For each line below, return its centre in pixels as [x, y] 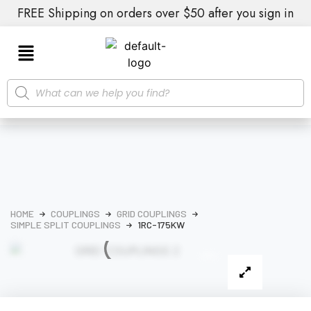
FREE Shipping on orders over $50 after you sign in [155, 13]
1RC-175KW [161, 225]
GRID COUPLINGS [152, 213]
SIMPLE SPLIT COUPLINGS [66, 225]
